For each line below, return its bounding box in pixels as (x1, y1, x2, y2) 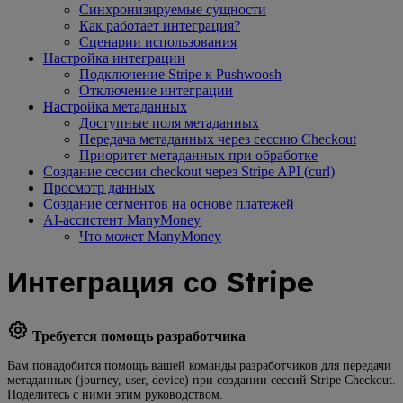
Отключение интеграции (79, 82, 233, 98)
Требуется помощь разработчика (29, 327, 246, 344)
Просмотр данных (43, 179, 155, 195)
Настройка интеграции (43, 49, 185, 66)
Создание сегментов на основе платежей (43, 195, 294, 211)
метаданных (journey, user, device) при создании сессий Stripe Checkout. (7, 372, 396, 387)
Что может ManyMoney (79, 228, 221, 244)
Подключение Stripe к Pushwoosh (79, 66, 282, 82)
